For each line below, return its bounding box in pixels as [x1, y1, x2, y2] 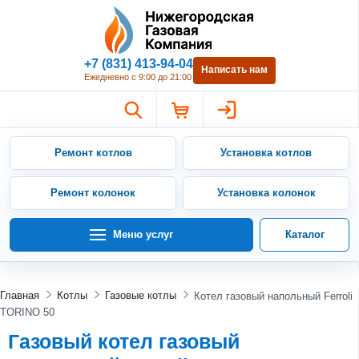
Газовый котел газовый [8, 329, 240, 353]
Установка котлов [220, 146, 312, 159]
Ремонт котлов [54, 146, 132, 159]
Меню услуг [113, 228, 173, 240]
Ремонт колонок [50, 186, 135, 199]
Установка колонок [216, 186, 316, 199]
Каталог [284, 228, 325, 240]
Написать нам [200, 64, 268, 76]
